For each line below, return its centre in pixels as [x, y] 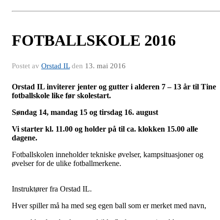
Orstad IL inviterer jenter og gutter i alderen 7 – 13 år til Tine [114, 87]
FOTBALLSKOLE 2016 [94, 41]
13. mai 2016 [105, 66]
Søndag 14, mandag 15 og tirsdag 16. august [85, 112]
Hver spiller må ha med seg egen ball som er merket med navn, [109, 206]
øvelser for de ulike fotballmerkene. [67, 164]
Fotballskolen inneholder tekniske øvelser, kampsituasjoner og [108, 155]
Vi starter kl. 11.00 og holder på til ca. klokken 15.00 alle [105, 129]
